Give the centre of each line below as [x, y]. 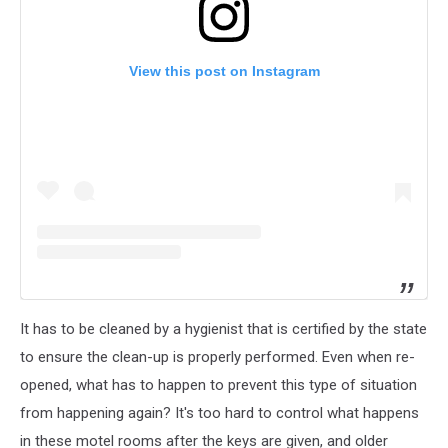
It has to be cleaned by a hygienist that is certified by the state [223, 329]
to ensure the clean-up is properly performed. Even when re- [217, 357]
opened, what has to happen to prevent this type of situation [218, 385]
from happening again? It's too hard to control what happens [219, 413]
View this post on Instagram [224, 71]
